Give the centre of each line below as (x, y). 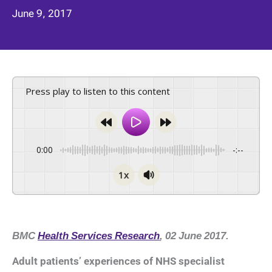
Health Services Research (99, 236)
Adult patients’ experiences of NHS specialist (118, 261)
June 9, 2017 (42, 13)
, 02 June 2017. (194, 236)
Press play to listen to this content (101, 91)
